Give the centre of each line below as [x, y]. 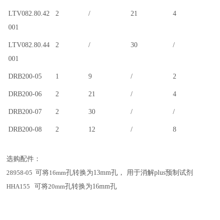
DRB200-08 [25, 129]
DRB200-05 [25, 76]
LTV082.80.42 [29, 14]
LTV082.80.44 [29, 45]
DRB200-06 [25, 94]
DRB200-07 [25, 112]
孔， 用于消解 [133, 173]
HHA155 [18, 186]
